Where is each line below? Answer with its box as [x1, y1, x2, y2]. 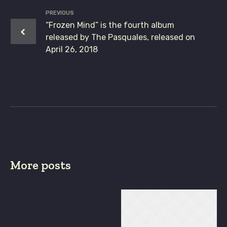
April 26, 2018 [46, 45, 98, 55]
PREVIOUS [46, 10, 74, 17]
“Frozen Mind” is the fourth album [46, 20, 174, 30]
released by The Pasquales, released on [46, 32, 195, 43]
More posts [10, 158, 71, 173]
